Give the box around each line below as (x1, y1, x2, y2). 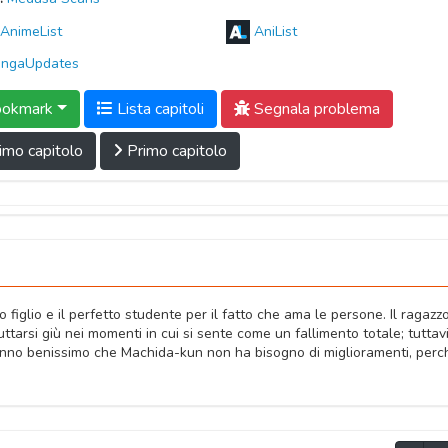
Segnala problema (249, 98, 380, 120)
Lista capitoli (112, 98, 204, 120)
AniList (254, 22, 297, 42)
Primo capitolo (123, 140, 227, 162)
